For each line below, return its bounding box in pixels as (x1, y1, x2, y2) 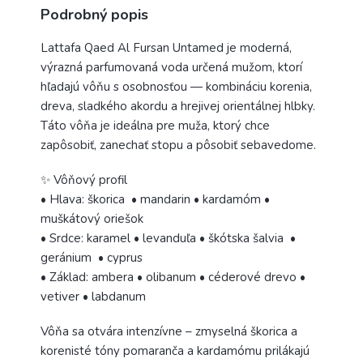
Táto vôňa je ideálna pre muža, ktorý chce (41, 117, 270, 134)
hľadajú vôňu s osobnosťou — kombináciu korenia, (41, 78, 312, 95)
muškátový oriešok (41, 210, 147, 227)
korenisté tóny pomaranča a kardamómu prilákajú (41, 342, 310, 359)
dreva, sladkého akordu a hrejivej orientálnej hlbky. (41, 97, 315, 114)
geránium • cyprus (41, 249, 146, 266)
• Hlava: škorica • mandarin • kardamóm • (41, 190, 270, 207)
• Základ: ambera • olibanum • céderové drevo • (41, 268, 305, 285)
